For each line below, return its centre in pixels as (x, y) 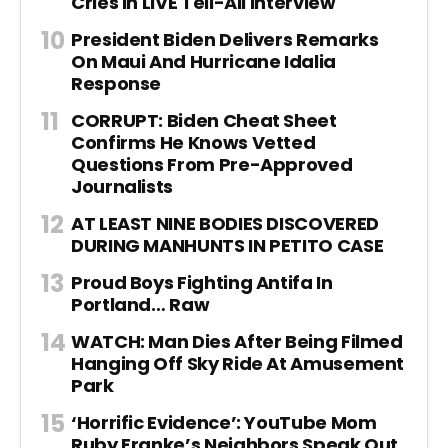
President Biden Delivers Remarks (225, 39)
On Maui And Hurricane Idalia (203, 61)
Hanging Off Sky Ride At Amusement (238, 363)
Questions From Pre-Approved (212, 164)
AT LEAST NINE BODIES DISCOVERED (225, 223)
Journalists (122, 186)
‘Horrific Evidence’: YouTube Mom (224, 422)
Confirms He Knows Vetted (193, 142)
